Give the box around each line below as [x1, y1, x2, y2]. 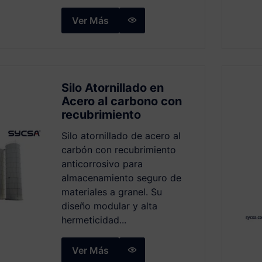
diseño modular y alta [61, 200, 158, 212]
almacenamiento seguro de [61, 172, 182, 184]
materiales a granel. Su [61, 186, 163, 198]
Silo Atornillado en [61, 81, 164, 95]
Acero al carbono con [61, 94, 182, 108]
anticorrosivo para [61, 158, 143, 170]
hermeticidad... [61, 214, 127, 226]
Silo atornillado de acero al [61, 130, 181, 142]
